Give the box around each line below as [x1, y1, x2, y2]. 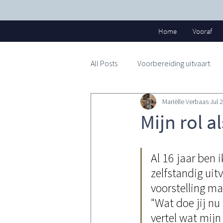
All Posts [91, 58, 117, 68]
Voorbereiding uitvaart [137, 58, 210, 68]
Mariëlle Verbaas [162, 97, 209, 106]
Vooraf [193, 26, 212, 36]
